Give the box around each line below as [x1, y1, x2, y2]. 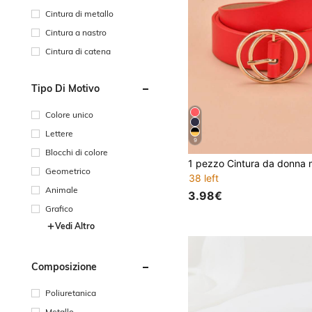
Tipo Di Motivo [31, 81, 100, 95]
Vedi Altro [55, 220, 95, 231]
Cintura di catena [45, 45, 111, 56]
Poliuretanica [45, 287, 96, 298]
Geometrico [45, 165, 91, 176]
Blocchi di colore [45, 146, 108, 157]
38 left [189, 172, 219, 185]
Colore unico [45, 109, 93, 120]
